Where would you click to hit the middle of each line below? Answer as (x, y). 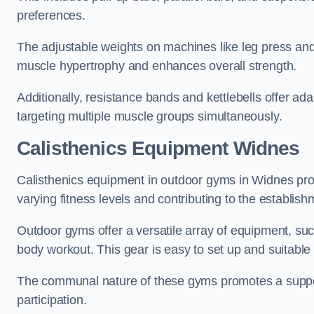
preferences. (51, 15)
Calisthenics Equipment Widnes (158, 148)
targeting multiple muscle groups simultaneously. (150, 116)
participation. (52, 300)
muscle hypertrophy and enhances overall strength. (159, 66)
